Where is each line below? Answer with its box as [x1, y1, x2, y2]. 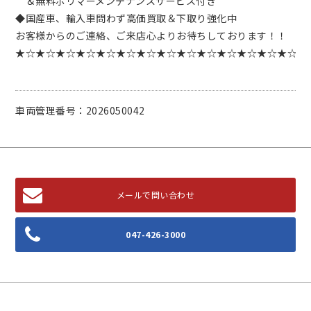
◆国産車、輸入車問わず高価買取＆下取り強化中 [15, 11, 237, 26]
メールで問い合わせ [116, 189, 195, 201]
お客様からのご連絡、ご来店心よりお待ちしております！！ [15, 28, 287, 43]
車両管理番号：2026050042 [15, 103, 145, 118]
